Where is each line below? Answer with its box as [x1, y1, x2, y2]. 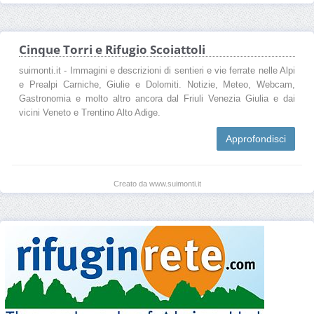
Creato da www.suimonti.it [113, 179, 201, 188]
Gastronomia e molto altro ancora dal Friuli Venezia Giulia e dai [19, 93, 295, 104]
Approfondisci [226, 132, 286, 144]
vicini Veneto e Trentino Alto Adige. [19, 107, 161, 118]
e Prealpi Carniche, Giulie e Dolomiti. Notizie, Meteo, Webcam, [19, 79, 295, 90]
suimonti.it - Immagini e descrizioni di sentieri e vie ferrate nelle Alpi [19, 65, 295, 76]
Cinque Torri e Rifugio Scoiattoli [19, 41, 205, 57]
